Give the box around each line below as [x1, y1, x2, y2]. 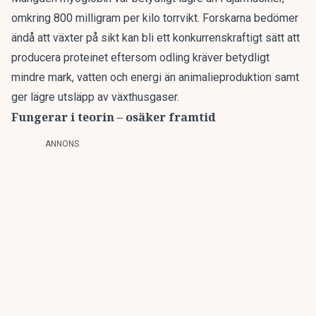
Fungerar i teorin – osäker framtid [11, 109, 216, 125]
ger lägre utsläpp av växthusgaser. [11, 90, 179, 104]
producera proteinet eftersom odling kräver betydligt [11, 51, 269, 64]
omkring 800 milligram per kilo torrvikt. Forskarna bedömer [11, 11, 298, 25]
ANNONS [45, 139, 79, 149]
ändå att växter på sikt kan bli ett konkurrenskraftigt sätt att [11, 31, 300, 44]
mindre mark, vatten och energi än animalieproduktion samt [11, 71, 299, 84]
